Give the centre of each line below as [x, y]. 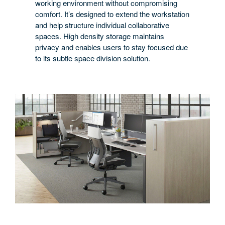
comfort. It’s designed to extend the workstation [112, 14]
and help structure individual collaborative [102, 25]
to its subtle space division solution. [93, 58]
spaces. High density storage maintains [100, 36]
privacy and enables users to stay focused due [111, 47]
